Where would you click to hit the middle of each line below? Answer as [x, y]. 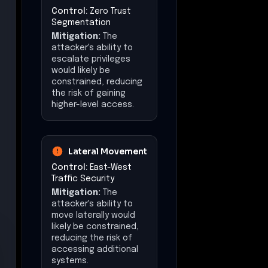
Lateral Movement [108, 151]
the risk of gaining [89, 93]
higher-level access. [93, 104]
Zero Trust [110, 11]
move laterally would [93, 215]
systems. [70, 261]
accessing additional [95, 249]
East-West [111, 167]
